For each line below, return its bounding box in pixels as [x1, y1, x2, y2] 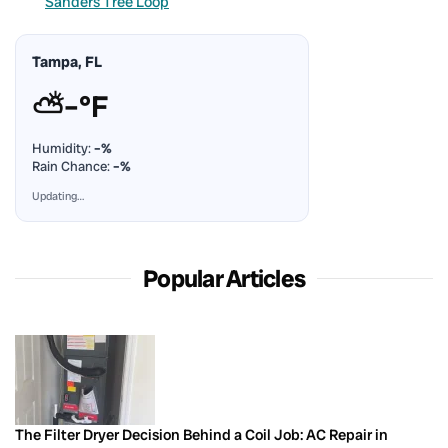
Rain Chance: [32, 157, 113, 175]
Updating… [32, 188, 84, 203]
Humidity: [32, 139, 94, 157]
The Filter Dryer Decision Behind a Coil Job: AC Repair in [15, 424, 388, 445]
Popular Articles [143, 262, 305, 294]
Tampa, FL [32, 51, 102, 72]
